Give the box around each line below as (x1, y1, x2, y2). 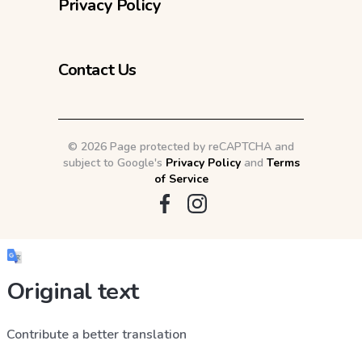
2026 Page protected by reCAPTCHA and (81, 138, 294, 154)
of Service (154, 170, 208, 187)
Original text (6, 275, 139, 307)
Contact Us (58, 58, 137, 81)
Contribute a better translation (6, 325, 187, 343)
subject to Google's (62, 154, 166, 170)
